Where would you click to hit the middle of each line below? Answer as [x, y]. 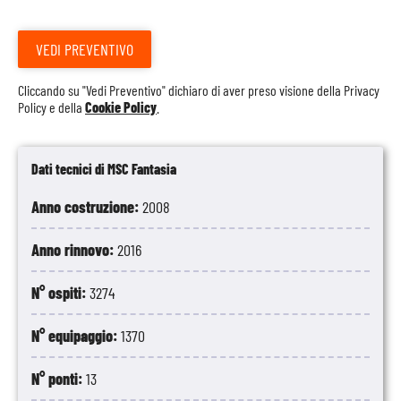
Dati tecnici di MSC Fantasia [104, 169]
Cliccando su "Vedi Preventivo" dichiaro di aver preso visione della [181, 90]
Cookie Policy [121, 107]
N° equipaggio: [76, 336]
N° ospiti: [60, 293]
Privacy [362, 90]
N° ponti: [59, 379]
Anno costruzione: [87, 207]
